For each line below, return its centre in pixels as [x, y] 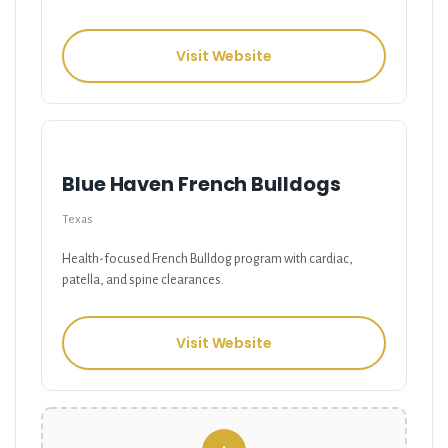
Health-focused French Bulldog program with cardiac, [207, 259]
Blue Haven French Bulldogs [201, 184]
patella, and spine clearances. [143, 280]
